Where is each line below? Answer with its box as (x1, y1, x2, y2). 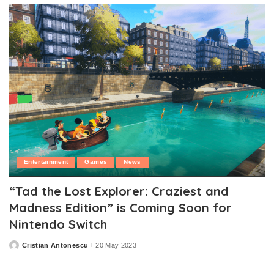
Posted (9, 243, 33, 251)
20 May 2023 (95, 241, 136, 249)
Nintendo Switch (9, 217, 107, 232)
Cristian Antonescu (22, 241, 89, 249)
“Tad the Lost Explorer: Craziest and (9, 183, 229, 199)
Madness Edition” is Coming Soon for (9, 200, 232, 216)
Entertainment (24, 158, 68, 166)
